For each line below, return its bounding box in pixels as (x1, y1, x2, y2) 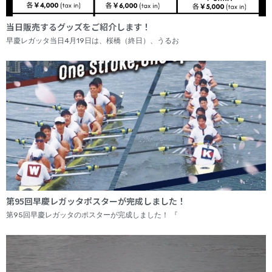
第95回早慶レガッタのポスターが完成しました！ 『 (6, 211, 178, 220)
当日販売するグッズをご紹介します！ (6, 21, 151, 33)
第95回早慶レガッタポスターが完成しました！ (6, 195, 186, 208)
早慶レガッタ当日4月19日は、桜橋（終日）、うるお (6, 36, 179, 46)
